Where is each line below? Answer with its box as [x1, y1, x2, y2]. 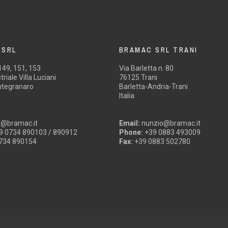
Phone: [119, 128, 143, 137]
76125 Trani [119, 73, 157, 82]
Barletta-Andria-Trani [119, 82, 188, 91]
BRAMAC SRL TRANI [119, 45, 198, 55]
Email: [119, 119, 140, 128]
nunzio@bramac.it [139, 119, 201, 128]
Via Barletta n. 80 [119, 64, 174, 73]
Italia [119, 92, 134, 100]
